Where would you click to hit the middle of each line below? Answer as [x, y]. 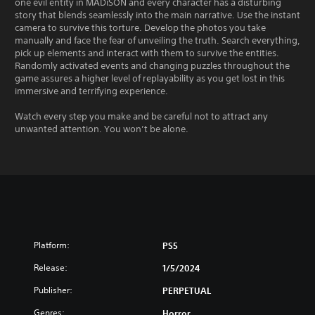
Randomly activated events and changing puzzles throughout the [152, 65]
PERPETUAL [187, 290]
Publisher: [53, 290]
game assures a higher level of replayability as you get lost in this [150, 78]
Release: [51, 267]
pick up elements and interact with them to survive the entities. [147, 53]
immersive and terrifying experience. [91, 91]
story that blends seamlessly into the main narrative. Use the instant [157, 15]
